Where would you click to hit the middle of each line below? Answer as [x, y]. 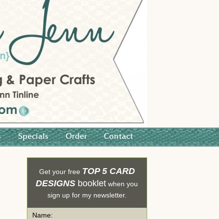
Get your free [60, 171]
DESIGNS [57, 183]
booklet [92, 183]
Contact [119, 137]
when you [122, 184]
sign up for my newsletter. [87, 195]
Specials [33, 137]
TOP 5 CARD [108, 171]
